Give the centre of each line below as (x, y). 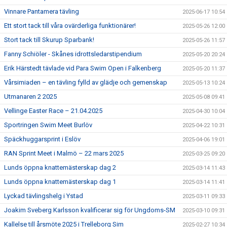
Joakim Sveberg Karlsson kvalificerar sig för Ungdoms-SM (90, 210)
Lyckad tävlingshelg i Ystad (44, 196)
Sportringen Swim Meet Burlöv (48, 125)
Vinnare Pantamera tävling (42, 11)
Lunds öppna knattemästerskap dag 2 (60, 167)
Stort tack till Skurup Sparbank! (49, 40)
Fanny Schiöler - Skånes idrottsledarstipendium (73, 54)
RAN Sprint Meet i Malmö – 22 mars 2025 (64, 153)
